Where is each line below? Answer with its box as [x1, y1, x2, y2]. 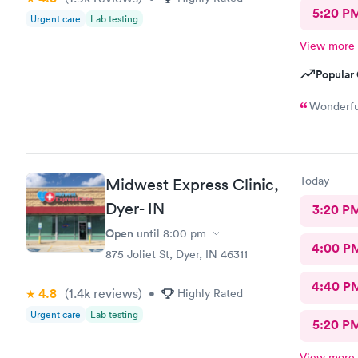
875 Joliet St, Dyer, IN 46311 [105, 247, 248, 261]
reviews [90, 285, 138, 301]
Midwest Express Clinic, [105, 175, 279, 194]
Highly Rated [177, 286, 243, 300]
